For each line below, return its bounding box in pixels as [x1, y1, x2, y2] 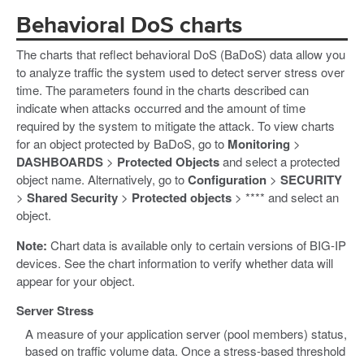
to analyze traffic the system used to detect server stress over [16, 63, 344, 80]
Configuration [188, 170, 266, 188]
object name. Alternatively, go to [16, 170, 188, 188]
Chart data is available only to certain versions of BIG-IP [47, 236, 346, 253]
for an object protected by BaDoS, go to [16, 134, 227, 152]
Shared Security [27, 188, 118, 206]
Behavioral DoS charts [16, 15, 242, 37]
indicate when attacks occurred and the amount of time [16, 98, 305, 116]
